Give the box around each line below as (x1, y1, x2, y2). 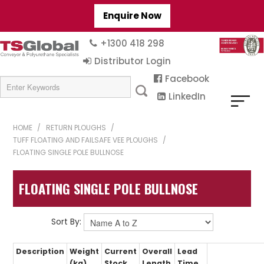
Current (104, 246, 137, 257)
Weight (70, 246, 100, 257)
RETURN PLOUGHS (46, 123, 107, 133)
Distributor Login (94, 55, 171, 67)
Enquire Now (103, 9, 161, 22)
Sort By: (51, 216, 81, 228)
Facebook (165, 72, 209, 85)
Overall (142, 246, 173, 257)
